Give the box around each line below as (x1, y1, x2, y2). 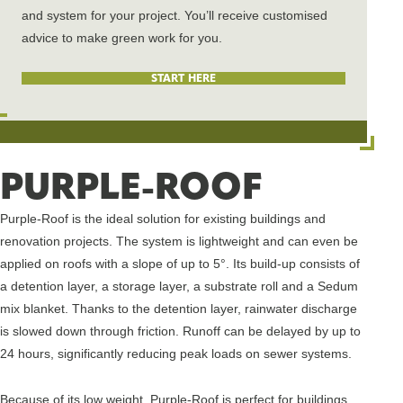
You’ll (184, 8, 214, 23)
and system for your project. (22, 8, 184, 23)
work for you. (148, 31, 222, 46)
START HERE (150, 71, 217, 85)
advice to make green (22, 31, 145, 46)
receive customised (214, 8, 327, 23)
